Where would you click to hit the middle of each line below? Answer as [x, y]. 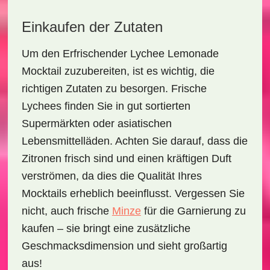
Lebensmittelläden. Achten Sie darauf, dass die [134, 141]
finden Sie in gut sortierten [126, 106]
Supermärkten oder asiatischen [96, 124]
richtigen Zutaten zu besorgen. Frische [114, 89]
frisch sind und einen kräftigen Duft [146, 159]
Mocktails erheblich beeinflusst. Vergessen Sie [133, 193]
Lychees [41, 106]
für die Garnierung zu [193, 211]
